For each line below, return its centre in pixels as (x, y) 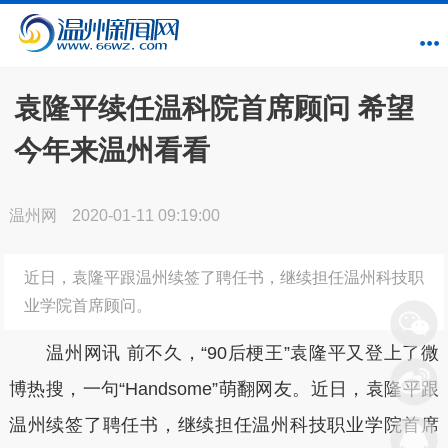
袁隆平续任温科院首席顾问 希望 (213, 108)
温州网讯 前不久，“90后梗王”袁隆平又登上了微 (224, 353)
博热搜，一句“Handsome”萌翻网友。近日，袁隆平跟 (224, 389)
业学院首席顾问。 (87, 305)
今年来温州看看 (111, 150)
